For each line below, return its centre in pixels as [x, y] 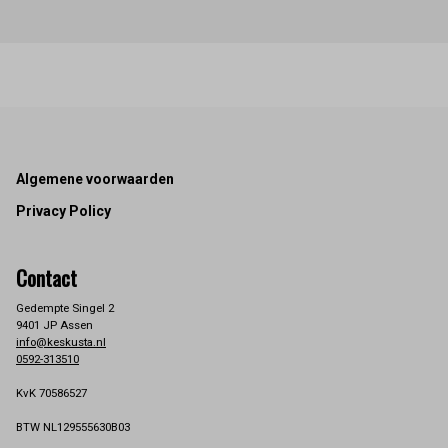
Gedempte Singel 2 [65, 308]
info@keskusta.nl [61, 342]
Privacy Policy [63, 211]
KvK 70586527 [51, 393]
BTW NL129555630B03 [73, 427]
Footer [39, 181]
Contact [46, 278]
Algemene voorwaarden [95, 179]
